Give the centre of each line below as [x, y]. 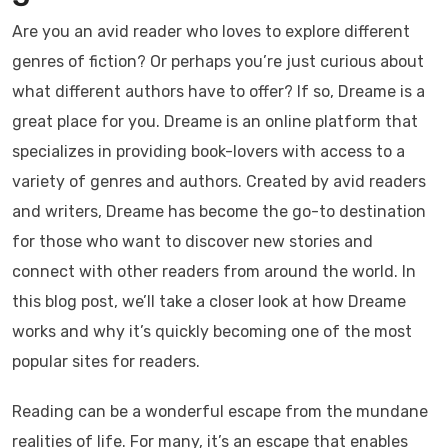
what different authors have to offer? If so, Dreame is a [218, 91]
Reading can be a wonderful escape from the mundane [220, 411]
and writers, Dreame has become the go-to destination [219, 211]
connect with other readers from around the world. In [214, 271]
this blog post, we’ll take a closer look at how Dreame [209, 301]
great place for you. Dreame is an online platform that [215, 121]
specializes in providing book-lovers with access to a [208, 151]
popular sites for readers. [106, 361]
